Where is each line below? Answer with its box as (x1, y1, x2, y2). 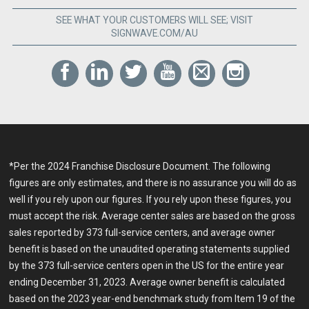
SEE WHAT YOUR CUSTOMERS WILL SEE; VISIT (55, 14, 253, 26)
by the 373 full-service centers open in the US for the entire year (9, 259, 285, 271)
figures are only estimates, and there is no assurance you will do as (9, 177, 297, 188)
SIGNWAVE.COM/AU (110, 27, 198, 39)
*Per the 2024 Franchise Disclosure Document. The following (9, 160, 271, 172)
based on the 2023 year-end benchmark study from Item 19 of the (9, 292, 296, 304)
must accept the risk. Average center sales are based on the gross (9, 210, 296, 221)
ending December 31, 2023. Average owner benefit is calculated (9, 276, 286, 288)
